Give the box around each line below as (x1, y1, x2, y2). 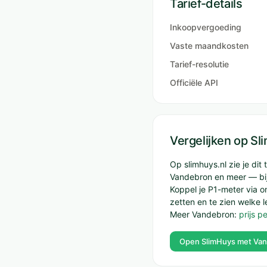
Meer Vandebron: (170, 209, 239, 219)
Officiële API (170, 77, 218, 88)
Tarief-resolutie (170, 59, 229, 69)
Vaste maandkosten (170, 41, 249, 51)
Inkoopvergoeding (170, 22, 241, 32)
